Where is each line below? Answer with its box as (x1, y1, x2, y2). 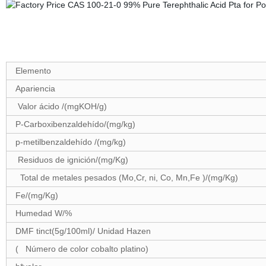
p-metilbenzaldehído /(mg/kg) (15, 137, 126, 147)
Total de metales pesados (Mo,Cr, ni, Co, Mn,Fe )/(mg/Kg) (15, 173, 238, 182)
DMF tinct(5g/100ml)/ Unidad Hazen (15, 226, 151, 236)
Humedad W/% (15, 208, 72, 218)
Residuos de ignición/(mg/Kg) (15, 155, 128, 164)
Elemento (15, 66, 51, 75)
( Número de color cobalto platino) (15, 244, 148, 254)
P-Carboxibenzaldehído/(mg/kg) (15, 119, 135, 129)
